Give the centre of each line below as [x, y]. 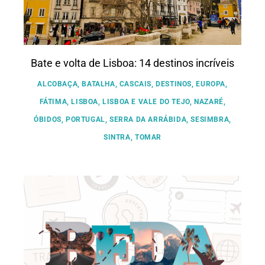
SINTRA [117, 137]
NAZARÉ [209, 101]
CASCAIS [135, 84]
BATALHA [98, 84]
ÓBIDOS [48, 119]
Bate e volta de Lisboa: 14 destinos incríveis [132, 63]
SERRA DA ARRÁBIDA [148, 119]
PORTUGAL [85, 119]
